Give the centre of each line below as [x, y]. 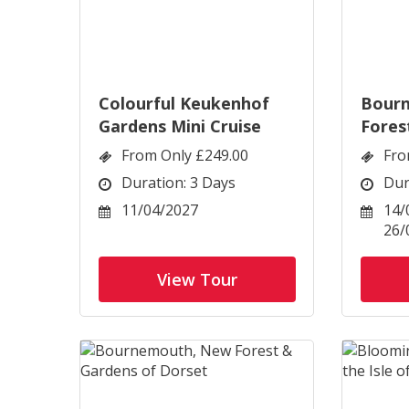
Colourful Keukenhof [184, 103]
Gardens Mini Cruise [180, 126]
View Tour [197, 279]
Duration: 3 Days [178, 183]
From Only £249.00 [185, 155]
